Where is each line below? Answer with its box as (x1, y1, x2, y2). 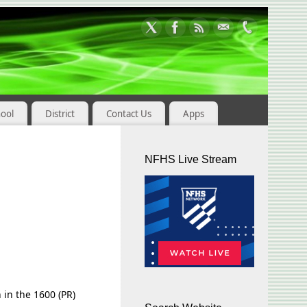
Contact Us (106, 107, 151, 120)
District (45, 107, 75, 120)
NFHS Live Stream (145, 153, 236, 165)
